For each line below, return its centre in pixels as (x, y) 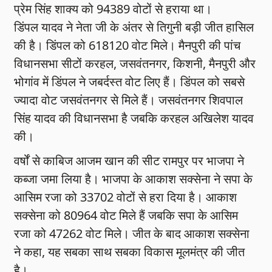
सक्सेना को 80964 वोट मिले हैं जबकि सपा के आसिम (126, 216)
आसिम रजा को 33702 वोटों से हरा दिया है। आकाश (126, 197)
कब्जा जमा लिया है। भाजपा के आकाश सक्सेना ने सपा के (134, 179)
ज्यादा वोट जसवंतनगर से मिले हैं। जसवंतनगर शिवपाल (129, 100)
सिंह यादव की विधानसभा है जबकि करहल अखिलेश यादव (134, 118)
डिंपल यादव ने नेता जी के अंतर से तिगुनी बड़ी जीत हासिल (134, 27)
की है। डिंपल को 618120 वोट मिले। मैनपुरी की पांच (127, 46)
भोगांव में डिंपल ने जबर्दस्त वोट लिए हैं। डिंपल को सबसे (130, 82)
